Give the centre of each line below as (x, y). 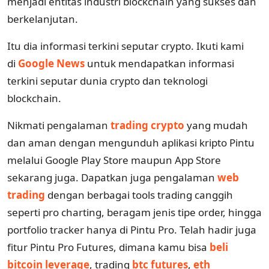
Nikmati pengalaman (59, 125)
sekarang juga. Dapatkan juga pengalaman (112, 177)
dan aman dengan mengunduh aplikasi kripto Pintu (131, 142)
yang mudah (216, 125)
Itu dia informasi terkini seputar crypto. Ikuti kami (125, 46)
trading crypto (147, 125)
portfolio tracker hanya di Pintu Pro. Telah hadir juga (132, 229)
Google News (51, 63)
